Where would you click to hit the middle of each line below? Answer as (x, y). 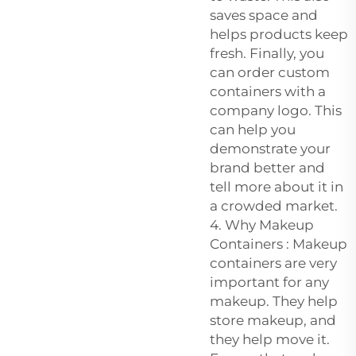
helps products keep (279, 35)
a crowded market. (274, 206)
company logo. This (276, 111)
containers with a (268, 92)
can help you (253, 130)
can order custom (270, 73)
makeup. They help (274, 302)
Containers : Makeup (279, 244)
